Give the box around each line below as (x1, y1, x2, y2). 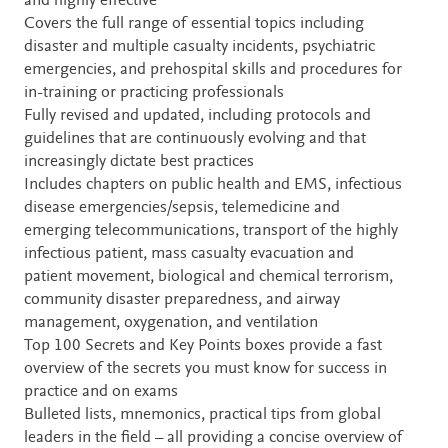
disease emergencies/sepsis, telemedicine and (24, 199, 340, 217)
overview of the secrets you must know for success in (24, 360, 387, 378)
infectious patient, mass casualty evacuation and (24, 245, 354, 263)
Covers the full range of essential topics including (24, 15, 364, 33)
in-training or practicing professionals (24, 84, 284, 102)
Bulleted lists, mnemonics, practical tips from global (24, 406, 381, 424)
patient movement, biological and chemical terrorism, (24, 268, 393, 286)
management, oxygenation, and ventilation (24, 314, 318, 332)
